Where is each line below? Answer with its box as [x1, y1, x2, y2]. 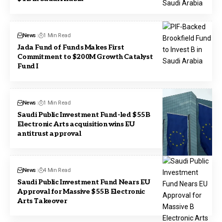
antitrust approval [17, 129, 81, 138]
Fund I [17, 62, 38, 71]
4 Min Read [43, 166, 71, 173]
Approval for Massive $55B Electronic [17, 187, 145, 196]
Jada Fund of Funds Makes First [17, 43, 124, 52]
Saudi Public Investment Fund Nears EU [17, 177, 150, 186]
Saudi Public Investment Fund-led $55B [17, 110, 151, 119]
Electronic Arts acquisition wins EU [17, 119, 135, 128]
